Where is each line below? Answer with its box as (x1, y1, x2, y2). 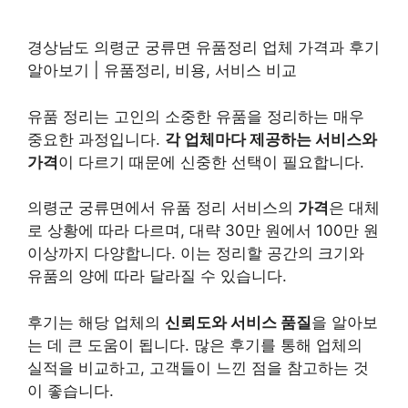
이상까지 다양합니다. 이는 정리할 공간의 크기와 (27, 244, 364, 262)
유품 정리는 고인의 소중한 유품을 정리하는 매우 (27, 107, 364, 126)
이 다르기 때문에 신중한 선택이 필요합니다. (58, 152, 364, 171)
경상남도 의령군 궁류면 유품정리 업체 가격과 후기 (27, 38, 380, 56)
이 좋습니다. (27, 381, 114, 400)
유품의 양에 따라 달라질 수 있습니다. (27, 267, 287, 285)
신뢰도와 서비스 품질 (165, 312, 311, 331)
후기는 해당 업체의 (27, 312, 165, 331)
